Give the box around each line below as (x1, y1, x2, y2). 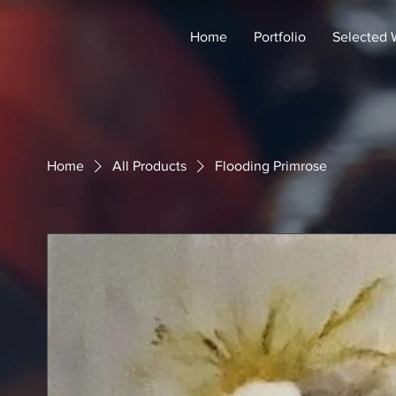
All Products (112, 158, 187, 173)
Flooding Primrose (215, 158, 327, 173)
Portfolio (254, 29, 306, 44)
